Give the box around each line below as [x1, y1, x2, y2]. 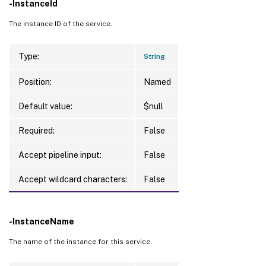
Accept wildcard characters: [18, 174, 127, 184]
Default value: [18, 101, 72, 111]
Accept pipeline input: [18, 150, 102, 160]
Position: [18, 77, 52, 87]
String [144, 52, 165, 61]
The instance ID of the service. [9, 19, 112, 28]
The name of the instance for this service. [9, 237, 152, 246]
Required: [18, 125, 55, 135]
